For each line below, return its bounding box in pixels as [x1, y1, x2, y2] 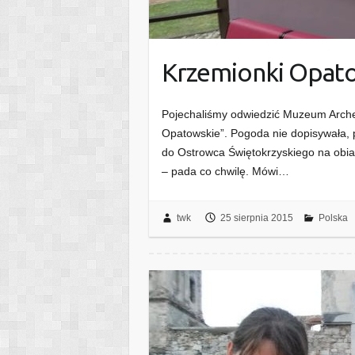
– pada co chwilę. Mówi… [162, 165, 290, 178]
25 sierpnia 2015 [219, 212, 293, 223]
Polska [318, 212, 348, 223]
